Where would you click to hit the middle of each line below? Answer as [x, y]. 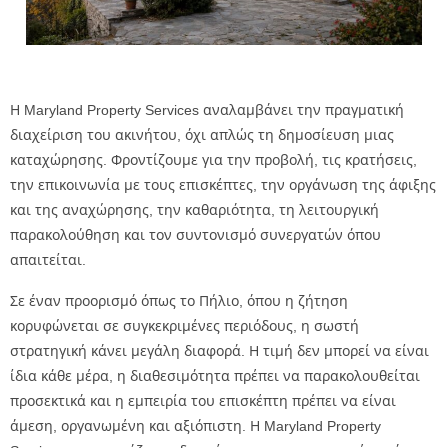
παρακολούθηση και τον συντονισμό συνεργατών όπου [195, 235]
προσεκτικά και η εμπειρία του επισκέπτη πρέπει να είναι [203, 401]
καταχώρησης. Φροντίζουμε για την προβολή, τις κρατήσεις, [213, 160]
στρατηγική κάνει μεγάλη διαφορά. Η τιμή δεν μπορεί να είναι [219, 351]
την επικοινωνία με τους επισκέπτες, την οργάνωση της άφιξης [223, 185]
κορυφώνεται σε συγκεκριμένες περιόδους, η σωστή [184, 326]
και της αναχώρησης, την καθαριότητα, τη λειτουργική [194, 210]
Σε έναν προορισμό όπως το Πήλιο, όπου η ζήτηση [179, 301]
